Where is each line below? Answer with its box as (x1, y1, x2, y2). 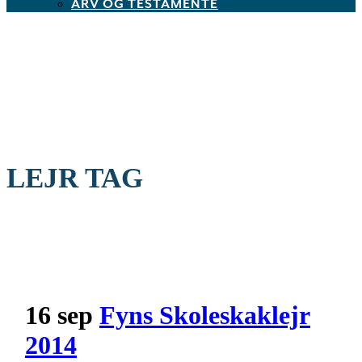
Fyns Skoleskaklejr (99, 300, 310, 330)
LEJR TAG (6, 162, 143, 195)
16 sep (25, 300, 93, 330)
